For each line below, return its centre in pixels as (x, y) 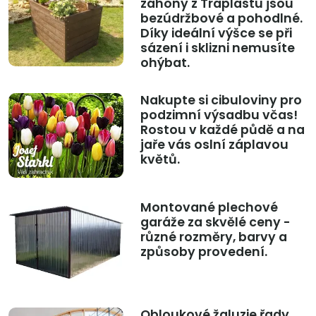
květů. (160, 159)
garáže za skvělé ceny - (215, 222)
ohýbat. (165, 62)
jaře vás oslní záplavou (214, 144)
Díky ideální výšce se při (216, 33)
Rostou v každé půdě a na (222, 129)
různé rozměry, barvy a (213, 237)
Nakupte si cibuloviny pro (221, 100)
